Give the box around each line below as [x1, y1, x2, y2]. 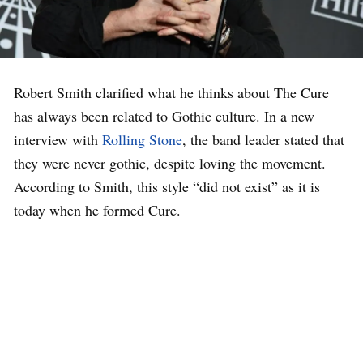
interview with [14, 130, 102, 150]
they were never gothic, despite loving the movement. [14, 153, 326, 173]
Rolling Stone [102, 130, 182, 150]
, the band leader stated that [182, 130, 344, 150]
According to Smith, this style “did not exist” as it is [14, 177, 320, 197]
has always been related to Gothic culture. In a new [14, 106, 314, 126]
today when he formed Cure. [14, 200, 181, 220]
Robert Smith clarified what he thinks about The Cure [14, 83, 329, 103]
